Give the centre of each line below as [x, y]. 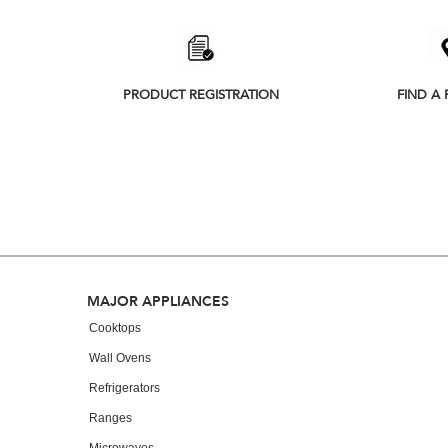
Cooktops [115, 327]
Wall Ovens [120, 357]
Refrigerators [124, 387]
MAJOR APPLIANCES [158, 300]
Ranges [110, 417]
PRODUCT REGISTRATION [200, 95]
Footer [124, 300]
